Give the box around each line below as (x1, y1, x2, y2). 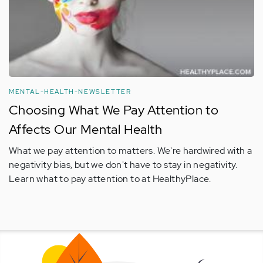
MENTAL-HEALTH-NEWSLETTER (9, 87, 131, 96)
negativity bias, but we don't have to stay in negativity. (9, 159, 238, 171)
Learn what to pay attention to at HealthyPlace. (9, 173, 211, 186)
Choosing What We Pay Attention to (9, 102, 219, 119)
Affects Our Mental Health (9, 121, 162, 139)
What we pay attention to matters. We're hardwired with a (9, 144, 252, 157)
